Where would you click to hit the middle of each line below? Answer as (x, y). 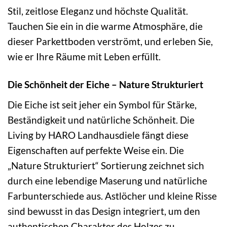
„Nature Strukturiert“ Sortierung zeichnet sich (106, 165)
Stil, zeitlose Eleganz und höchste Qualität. (98, 11)
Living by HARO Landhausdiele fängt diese (98, 135)
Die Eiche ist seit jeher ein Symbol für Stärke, (102, 104)
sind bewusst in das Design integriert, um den (104, 211)
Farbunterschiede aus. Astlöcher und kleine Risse (112, 196)
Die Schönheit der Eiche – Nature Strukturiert (105, 85)
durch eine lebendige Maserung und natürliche (107, 180)
